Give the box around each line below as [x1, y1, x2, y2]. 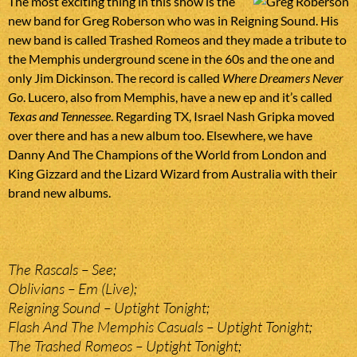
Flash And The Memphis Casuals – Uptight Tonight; [8, 317, 312, 337]
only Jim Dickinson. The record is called [8, 70, 222, 86]
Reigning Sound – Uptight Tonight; [8, 298, 210, 318]
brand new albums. [8, 185, 111, 201]
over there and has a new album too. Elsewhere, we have [8, 127, 312, 143]
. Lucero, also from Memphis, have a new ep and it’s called [23, 89, 332, 105]
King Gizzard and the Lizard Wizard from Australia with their [8, 166, 337, 182]
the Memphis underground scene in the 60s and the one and [8, 51, 335, 67]
